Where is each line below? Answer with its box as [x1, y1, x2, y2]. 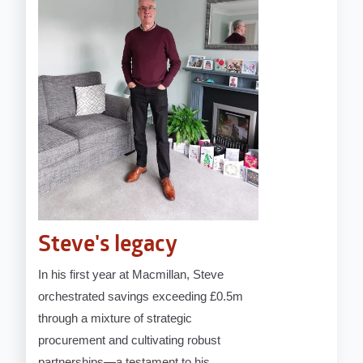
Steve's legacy [38, 234, 178, 258]
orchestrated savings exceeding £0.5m [38, 289, 244, 304]
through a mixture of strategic [38, 311, 193, 326]
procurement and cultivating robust [38, 333, 221, 348]
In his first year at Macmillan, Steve [38, 267, 224, 282]
